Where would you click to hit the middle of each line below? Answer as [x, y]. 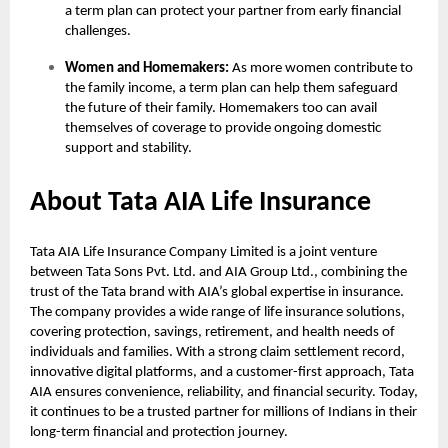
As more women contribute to [322, 69]
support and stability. [128, 149]
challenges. [98, 32]
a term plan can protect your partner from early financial [233, 12]
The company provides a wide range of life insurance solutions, [217, 313]
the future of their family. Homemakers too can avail [221, 109]
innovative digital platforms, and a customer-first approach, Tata [222, 373]
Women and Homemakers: [148, 69]
